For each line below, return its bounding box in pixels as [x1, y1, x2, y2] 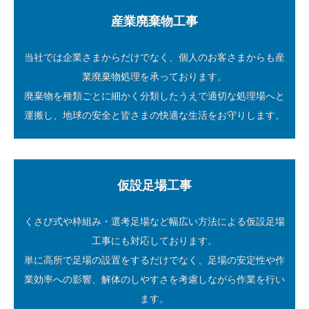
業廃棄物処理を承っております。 [82, 71, 227, 83]
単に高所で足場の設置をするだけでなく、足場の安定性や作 [24, 255, 285, 266]
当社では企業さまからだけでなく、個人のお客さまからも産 [24, 52, 285, 63]
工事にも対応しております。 [92, 235, 217, 247]
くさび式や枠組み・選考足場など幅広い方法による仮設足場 [24, 216, 285, 228]
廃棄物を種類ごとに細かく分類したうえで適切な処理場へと [24, 90, 285, 102]
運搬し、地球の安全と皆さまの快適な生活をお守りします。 [24, 110, 285, 121]
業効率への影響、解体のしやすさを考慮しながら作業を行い [24, 274, 285, 286]
